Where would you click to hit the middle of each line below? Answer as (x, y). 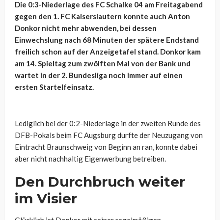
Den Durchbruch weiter (100, 182)
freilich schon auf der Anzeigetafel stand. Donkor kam (108, 52)
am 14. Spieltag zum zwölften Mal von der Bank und (103, 64)
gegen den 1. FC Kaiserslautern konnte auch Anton (102, 16)
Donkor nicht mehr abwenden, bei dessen (86, 28)
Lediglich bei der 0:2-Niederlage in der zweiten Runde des (108, 124)
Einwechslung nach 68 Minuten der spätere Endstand (107, 40)
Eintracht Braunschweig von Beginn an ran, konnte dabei (106, 147)
